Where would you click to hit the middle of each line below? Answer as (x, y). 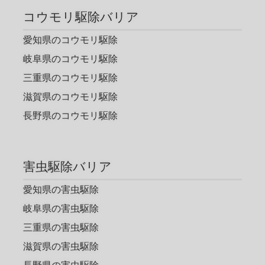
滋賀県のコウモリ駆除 (70, 96)
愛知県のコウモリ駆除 (70, 40)
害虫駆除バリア (67, 166)
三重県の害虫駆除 (61, 227)
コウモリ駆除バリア (81, 17)
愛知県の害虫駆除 (61, 189)
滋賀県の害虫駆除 (61, 246)
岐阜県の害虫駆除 (61, 208)
